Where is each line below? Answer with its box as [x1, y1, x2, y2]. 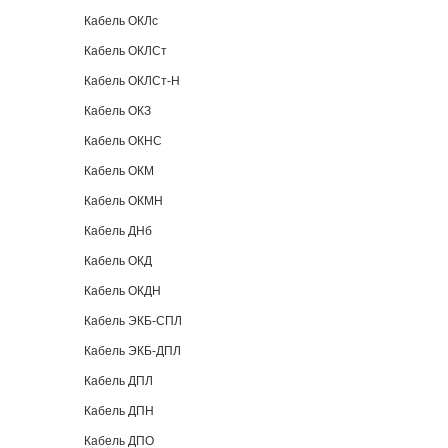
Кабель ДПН [84, 404, 154, 418]
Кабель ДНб [84, 224, 152, 238]
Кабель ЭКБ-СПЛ [84, 314, 182, 328]
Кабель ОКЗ [84, 104, 151, 118]
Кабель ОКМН [84, 194, 163, 208]
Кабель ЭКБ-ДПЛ [84, 344, 181, 358]
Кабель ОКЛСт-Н [84, 74, 180, 88]
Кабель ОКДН [84, 284, 161, 298]
